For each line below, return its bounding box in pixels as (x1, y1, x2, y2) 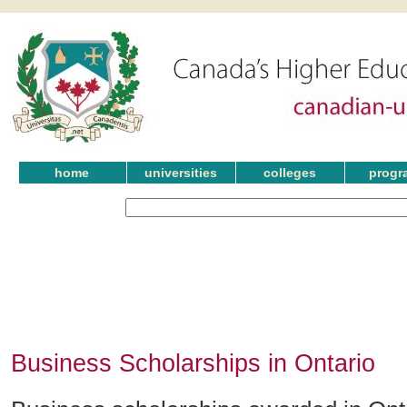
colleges (263, 165, 316, 180)
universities (144, 165, 217, 180)
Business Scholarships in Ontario (11, 348, 375, 377)
